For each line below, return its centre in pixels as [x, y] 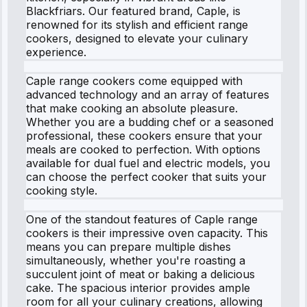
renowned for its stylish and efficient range [137, 24]
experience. [56, 52]
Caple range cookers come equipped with [134, 81]
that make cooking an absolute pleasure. [132, 108]
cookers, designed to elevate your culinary [137, 38]
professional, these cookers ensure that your [144, 135]
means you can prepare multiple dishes [128, 246]
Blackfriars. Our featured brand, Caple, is [133, 11]
